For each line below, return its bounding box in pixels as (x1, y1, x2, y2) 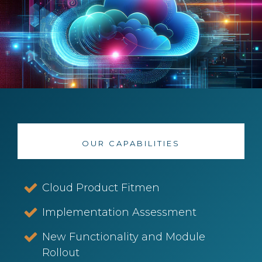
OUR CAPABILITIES (82, 139, 180, 148)
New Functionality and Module (42, 230, 206, 243)
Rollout (42, 246, 80, 259)
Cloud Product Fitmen (42, 181, 160, 194)
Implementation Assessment (42, 206, 197, 219)
